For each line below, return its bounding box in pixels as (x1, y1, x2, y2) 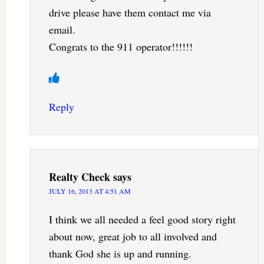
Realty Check (48, 169, 110, 184)
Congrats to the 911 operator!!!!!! (48, 39, 193, 54)
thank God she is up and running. (48, 246, 192, 260)
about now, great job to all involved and (48, 229, 217, 243)
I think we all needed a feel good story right (48, 212, 236, 226)
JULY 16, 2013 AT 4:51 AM (48, 186, 131, 196)
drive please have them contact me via (48, 5, 211, 19)
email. (48, 22, 75, 37)
